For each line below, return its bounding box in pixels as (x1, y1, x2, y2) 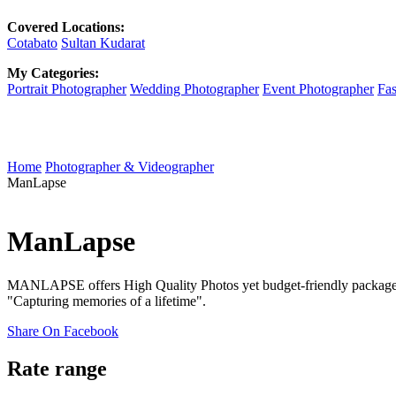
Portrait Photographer (7, 80, 126, 96)
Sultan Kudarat (61, 34, 145, 50)
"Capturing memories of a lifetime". (7, 293, 206, 308)
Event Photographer (263, 80, 374, 96)
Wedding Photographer (130, 80, 259, 96)
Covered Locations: (7, 19, 125, 34)
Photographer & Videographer (45, 158, 214, 174)
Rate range (7, 356, 107, 380)
